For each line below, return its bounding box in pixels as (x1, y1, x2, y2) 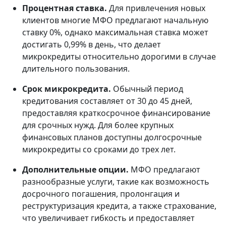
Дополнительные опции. (22, 164, 131, 176)
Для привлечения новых (109, 3, 205, 14)
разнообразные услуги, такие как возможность (22, 176, 209, 188)
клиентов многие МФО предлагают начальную (22, 15, 208, 26)
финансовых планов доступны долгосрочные (22, 132, 202, 143)
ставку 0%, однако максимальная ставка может (22, 27, 208, 38)
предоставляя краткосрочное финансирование (22, 107, 210, 119)
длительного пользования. (22, 63, 130, 75)
